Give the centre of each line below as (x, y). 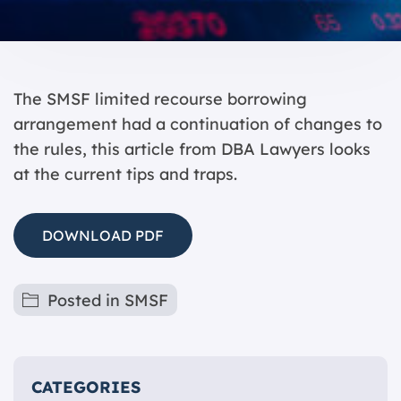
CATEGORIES (86, 387)
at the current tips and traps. (125, 174)
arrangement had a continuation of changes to (198, 124)
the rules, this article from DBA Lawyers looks (192, 149)
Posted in (86, 300)
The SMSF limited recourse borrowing (160, 99)
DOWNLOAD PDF (103, 235)
